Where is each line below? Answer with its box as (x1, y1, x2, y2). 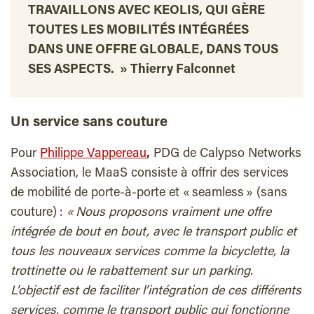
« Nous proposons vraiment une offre (67, 207, 271, 220)
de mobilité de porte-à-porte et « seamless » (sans (11, 187, 287, 200)
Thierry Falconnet (130, 64, 235, 77)
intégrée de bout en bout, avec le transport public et (11, 226, 296, 240)
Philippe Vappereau (40, 148, 146, 161)
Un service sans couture (11, 116, 168, 130)
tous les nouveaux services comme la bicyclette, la (11, 246, 289, 259)
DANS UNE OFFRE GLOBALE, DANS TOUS (28, 44, 278, 57)
